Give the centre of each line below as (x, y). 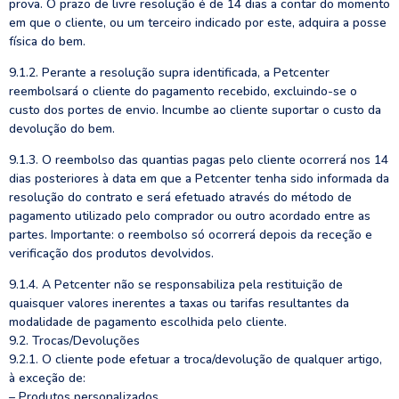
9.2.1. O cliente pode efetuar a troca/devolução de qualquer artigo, (195, 359)
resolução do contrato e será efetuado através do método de (180, 197)
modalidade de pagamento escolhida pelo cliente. (148, 322)
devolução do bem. (62, 129)
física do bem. (47, 41)
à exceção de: (47, 378)
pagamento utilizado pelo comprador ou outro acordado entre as (190, 216)
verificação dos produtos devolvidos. (111, 253)
